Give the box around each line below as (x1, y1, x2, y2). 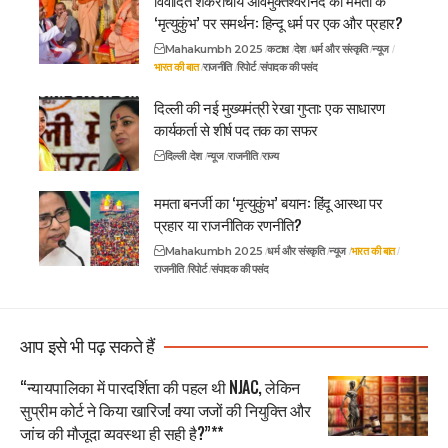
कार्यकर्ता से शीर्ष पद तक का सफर (154, 118, 318, 141)
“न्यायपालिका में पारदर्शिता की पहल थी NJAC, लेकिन (20, 375, 300, 400)
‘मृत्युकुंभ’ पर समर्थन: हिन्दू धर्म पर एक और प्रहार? (154, 11, 402, 34)
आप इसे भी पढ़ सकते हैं (20, 336, 155, 359)
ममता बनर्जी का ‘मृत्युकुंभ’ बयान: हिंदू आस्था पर (154, 191, 382, 214)
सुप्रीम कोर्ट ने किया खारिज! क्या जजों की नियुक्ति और (20, 398, 310, 423)
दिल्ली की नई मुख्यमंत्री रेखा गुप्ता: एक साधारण (154, 96, 385, 119)
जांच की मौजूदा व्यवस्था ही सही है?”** (20, 421, 224, 446)
